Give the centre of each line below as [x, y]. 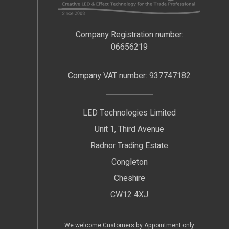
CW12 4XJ [129, 194]
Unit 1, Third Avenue [129, 129]
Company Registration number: [129, 35]
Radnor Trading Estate [129, 145]
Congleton [129, 162]
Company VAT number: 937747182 [129, 75]
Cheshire [129, 178]
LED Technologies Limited [129, 113]
